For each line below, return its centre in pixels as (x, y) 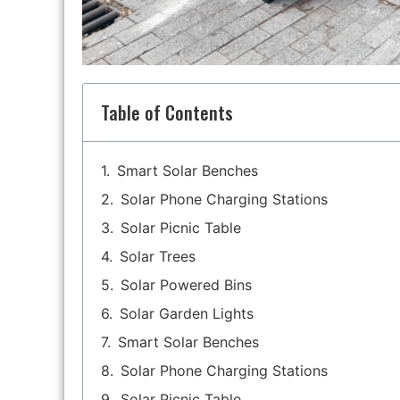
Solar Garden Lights (187, 314)
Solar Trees (158, 257)
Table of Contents (167, 113)
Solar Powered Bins (186, 285)
